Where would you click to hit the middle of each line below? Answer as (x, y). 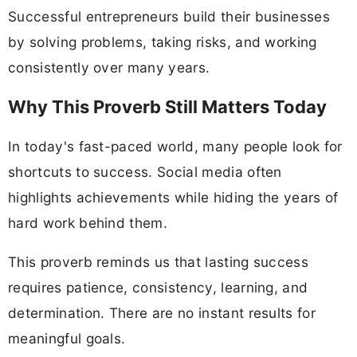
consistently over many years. (109, 67)
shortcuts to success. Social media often (145, 172)
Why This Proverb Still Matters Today (167, 107)
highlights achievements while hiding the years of (173, 198)
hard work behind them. (88, 223)
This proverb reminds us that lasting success (159, 262)
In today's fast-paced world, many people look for (175, 147)
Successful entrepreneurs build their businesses (169, 16)
